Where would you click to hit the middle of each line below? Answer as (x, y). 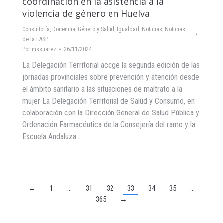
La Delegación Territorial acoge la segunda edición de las (111, 65)
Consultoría (36, 29)
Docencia (64, 29)
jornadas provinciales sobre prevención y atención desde (111, 77)
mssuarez (44, 49)
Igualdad (128, 29)
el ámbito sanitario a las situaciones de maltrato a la (102, 89)
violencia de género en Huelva (86, 13)
